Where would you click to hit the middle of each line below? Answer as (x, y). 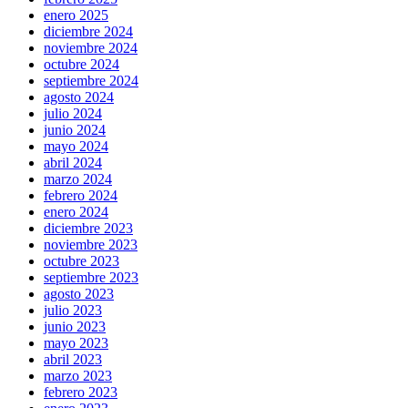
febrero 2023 (81, 393)
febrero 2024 (81, 196)
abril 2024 (73, 163)
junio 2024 (75, 130)
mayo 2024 (76, 147)
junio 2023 (75, 327)
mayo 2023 (76, 343)
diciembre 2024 (88, 32)
